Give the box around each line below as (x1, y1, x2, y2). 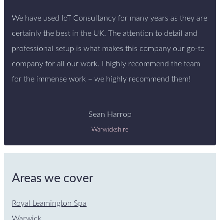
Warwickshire (91, 126, 129, 133)
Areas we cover (12, 172, 94, 185)
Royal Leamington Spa (12, 199, 87, 207)
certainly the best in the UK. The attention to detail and (12, 29, 198, 37)
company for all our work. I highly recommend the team (12, 59, 201, 68)
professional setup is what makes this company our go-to (12, 44, 205, 53)
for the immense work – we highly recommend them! (12, 75, 191, 83)
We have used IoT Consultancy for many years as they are (12, 14, 208, 22)
